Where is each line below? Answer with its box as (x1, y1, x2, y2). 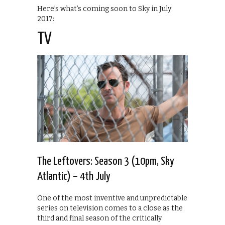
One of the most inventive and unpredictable (37, 194, 187, 203)
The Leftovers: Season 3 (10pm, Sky (37, 156, 174, 168)
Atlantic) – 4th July (37, 171, 110, 183)
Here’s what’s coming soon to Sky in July (37, 5, 171, 14)
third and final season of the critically (37, 214, 162, 223)
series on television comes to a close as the (37, 204, 183, 213)
